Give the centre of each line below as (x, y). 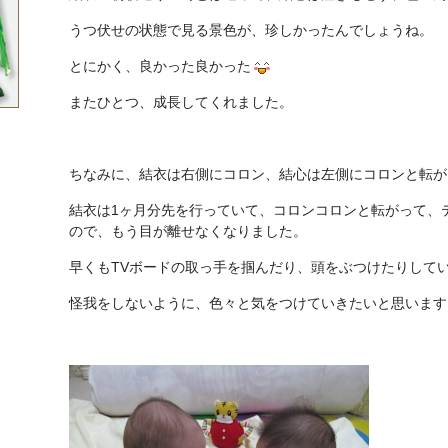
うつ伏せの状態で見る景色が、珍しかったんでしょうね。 (251, 30)
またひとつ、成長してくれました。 (181, 102)
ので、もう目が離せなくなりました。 (188, 231)
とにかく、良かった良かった (160, 66)
